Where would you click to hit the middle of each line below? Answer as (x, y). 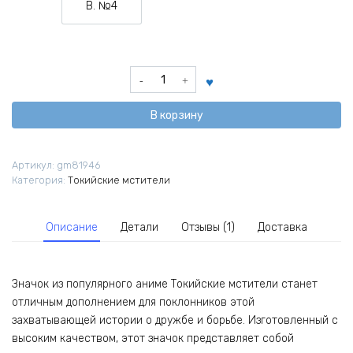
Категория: (40, 180)
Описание (71, 227)
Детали (139, 227)
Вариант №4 (134, 13)
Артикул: (34, 165)
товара (148, 91)
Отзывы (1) (208, 227)
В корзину (176, 115)
